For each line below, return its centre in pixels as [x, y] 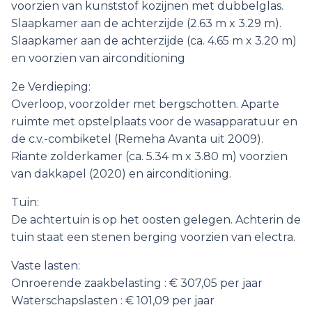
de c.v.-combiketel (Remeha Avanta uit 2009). [137, 139]
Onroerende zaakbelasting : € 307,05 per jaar [137, 283]
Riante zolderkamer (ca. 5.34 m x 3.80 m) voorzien [149, 156]
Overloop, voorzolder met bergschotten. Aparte [145, 104]
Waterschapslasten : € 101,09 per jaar [113, 301]
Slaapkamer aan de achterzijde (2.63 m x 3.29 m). [146, 23]
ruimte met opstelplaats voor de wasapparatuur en [154, 122]
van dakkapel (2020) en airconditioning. [121, 174]
